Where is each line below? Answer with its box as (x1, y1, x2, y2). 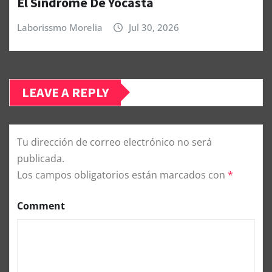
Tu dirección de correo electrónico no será (17, 135, 212, 149)
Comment (17, 199, 65, 212)
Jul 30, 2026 (128, 21, 179, 34)
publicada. (17, 151, 64, 165)
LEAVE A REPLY (22, 83, 109, 101)
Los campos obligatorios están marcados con (17, 168, 228, 182)
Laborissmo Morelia (17, 21, 103, 34)
